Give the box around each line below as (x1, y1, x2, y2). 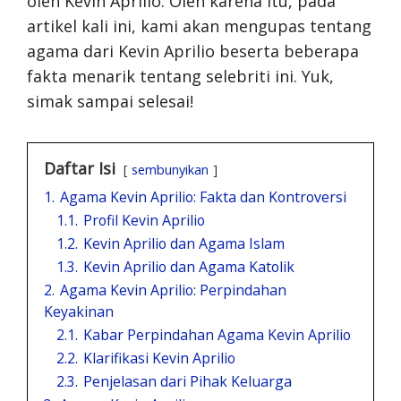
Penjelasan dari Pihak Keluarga (83, 371, 292, 391)
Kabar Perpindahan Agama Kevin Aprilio (83, 324, 351, 345)
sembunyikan (132, 160, 209, 178)
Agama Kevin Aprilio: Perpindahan (60, 279, 286, 300)
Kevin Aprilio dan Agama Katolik (83, 256, 294, 277)
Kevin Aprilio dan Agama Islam (83, 233, 285, 253)
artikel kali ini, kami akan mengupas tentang (27, 14, 371, 37)
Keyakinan (44, 301, 114, 321)
